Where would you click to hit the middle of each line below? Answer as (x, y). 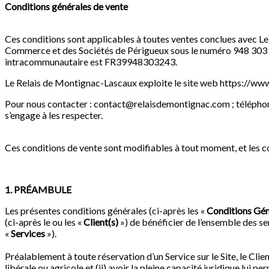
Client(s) (101, 222)
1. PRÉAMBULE (38, 190)
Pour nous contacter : (49, 104)
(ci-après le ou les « (44, 222)
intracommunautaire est (55, 62)
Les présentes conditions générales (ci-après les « (106, 211)
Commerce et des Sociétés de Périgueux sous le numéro (119, 50)
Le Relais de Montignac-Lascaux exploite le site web (112, 83)
